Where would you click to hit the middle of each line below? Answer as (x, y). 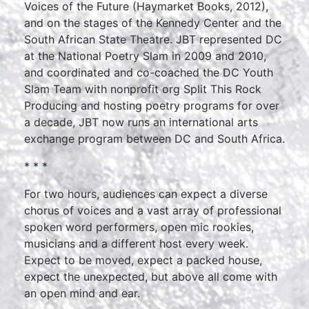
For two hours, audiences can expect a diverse (146, 194)
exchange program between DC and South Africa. (154, 139)
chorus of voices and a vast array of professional (153, 210)
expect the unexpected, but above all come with (151, 277)
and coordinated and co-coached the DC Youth (149, 72)
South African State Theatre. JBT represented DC (153, 39)
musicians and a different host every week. (136, 243)
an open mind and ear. (82, 293)
